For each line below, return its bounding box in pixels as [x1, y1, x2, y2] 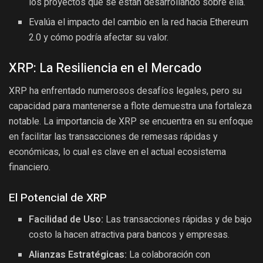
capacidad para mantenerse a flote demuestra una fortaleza [9, 100, 252, 112]
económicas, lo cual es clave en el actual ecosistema [9, 146, 226, 157]
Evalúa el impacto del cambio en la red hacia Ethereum [29, 15, 249, 30]
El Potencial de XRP [9, 190, 107, 207]
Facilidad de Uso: [29, 213, 104, 227]
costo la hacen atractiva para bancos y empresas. [29, 228, 230, 242]
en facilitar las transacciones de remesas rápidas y [9, 130, 218, 142]
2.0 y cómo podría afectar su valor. [29, 31, 169, 45]
